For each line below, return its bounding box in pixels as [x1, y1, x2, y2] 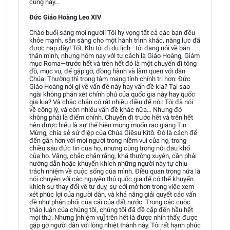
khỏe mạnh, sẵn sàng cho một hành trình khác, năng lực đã [29, 36, 200, 44]
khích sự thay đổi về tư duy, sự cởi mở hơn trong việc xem [29, 182, 194, 190]
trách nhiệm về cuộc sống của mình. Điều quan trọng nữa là [29, 167, 200, 175]
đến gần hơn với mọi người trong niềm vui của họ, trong [29, 136, 186, 144]
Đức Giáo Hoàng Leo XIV [29, 13, 102, 21]
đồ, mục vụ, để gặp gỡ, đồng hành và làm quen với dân [29, 67, 185, 75]
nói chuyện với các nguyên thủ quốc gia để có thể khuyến [29, 175, 194, 183]
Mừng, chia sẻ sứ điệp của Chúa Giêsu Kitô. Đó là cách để [29, 128, 197, 137]
